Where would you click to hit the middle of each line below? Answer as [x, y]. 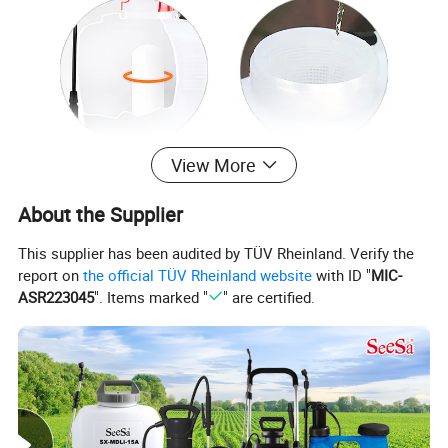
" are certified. [268, 296]
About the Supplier [101, 215]
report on [51, 274]
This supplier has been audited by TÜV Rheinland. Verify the [216, 252]
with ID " [342, 274]
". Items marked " [151, 296]
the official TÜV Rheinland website [198, 274]
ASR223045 [56, 296]
